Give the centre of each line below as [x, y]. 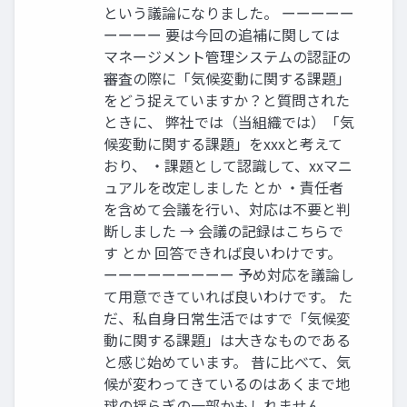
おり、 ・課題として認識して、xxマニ [228, 166]
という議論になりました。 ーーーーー [229, 13]
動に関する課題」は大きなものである [227, 340]
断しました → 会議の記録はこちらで [223, 231]
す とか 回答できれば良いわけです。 [223, 253]
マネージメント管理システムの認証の [227, 57]
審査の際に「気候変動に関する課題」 [227, 79]
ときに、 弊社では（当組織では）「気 [229, 122]
